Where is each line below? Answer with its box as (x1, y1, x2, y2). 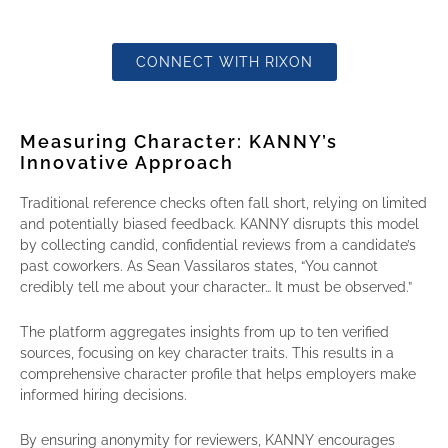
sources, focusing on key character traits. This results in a (20, 344, 394, 361)
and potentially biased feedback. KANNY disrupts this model (20, 215, 419, 232)
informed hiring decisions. (20, 386, 187, 403)
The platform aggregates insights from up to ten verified (20, 323, 389, 340)
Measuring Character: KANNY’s (20, 130, 338, 152)
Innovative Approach (20, 151, 234, 173)
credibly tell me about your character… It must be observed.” (20, 278, 412, 295)
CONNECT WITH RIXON (135, 53, 313, 70)
